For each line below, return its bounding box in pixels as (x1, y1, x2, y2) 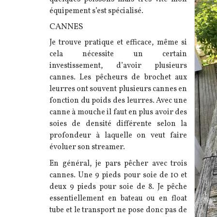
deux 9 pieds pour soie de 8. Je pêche (49, 181, 187, 192)
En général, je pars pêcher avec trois (49, 158, 187, 169)
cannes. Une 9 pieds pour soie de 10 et (49, 170, 187, 181)
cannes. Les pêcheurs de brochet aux (49, 72, 187, 83)
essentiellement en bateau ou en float (49, 193, 187, 204)
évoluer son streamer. (49, 141, 125, 153)
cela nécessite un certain (49, 48, 187, 60)
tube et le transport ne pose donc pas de (49, 204, 187, 216)
